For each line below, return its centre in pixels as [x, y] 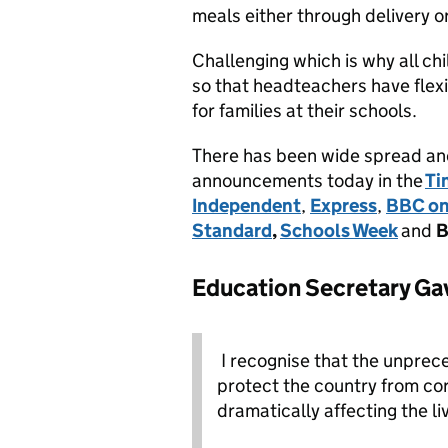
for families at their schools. [304, 110]
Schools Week [339, 230]
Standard [232, 230]
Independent [246, 205]
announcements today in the [307, 180]
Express [343, 205]
